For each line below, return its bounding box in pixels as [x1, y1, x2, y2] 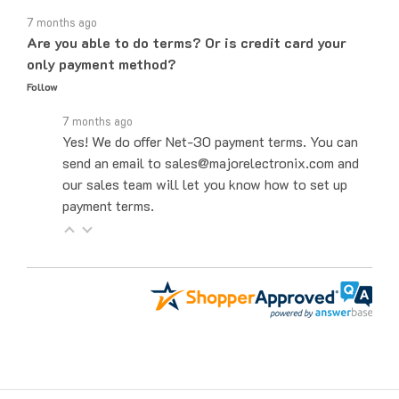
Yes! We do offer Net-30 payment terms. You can [62, 110, 358, 130]
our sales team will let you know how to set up [62, 153, 347, 173]
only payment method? [27, 33, 176, 53]
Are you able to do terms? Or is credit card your [27, 12, 346, 31]
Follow [27, 58, 58, 73]
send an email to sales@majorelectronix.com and [62, 132, 359, 151]
